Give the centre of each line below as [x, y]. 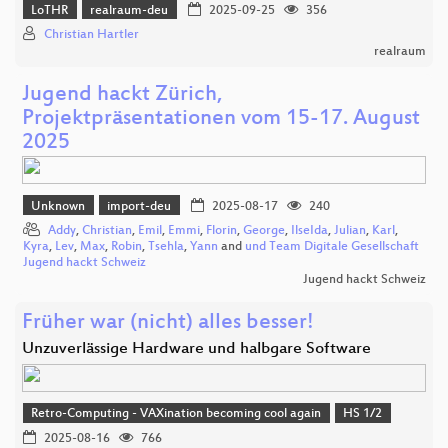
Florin [221, 231]
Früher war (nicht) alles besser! [168, 324]
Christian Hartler [91, 35]
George [264, 231]
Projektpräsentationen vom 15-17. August [221, 120]
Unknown [58, 206]
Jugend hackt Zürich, [122, 96]
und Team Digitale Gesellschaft [332, 247]
